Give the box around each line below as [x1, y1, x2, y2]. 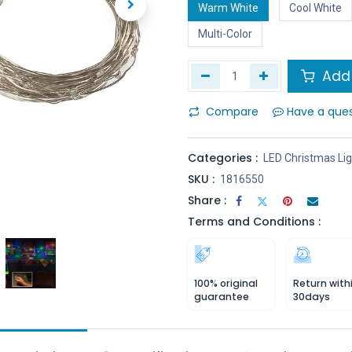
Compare [206, 104, 258, 119]
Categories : [188, 150, 258, 166]
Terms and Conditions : [188, 214, 321, 229]
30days [293, 290, 330, 303]
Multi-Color [198, 27, 252, 40]
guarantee [194, 290, 249, 303]
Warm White [198, 2, 258, 14]
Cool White [288, 2, 342, 14]
